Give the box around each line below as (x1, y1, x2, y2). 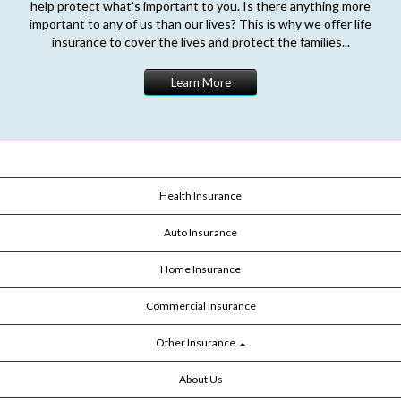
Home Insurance (160, 261, 241, 276)
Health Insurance (159, 188, 242, 202)
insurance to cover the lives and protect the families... (51, 33, 350, 49)
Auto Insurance (164, 225, 237, 239)
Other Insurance (155, 335, 237, 349)
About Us (178, 371, 223, 386)
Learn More (170, 74, 231, 90)
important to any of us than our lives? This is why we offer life (30, 15, 371, 31)
